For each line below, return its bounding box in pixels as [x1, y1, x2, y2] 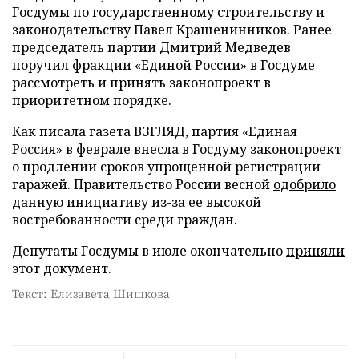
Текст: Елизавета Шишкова [12, 284, 170, 301]
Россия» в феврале [12, 139, 134, 158]
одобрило [273, 175, 336, 193]
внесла [134, 139, 179, 158]
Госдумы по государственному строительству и [12, 2, 325, 21]
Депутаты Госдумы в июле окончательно [12, 241, 286, 260]
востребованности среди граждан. [12, 210, 237, 228]
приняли [286, 241, 345, 260]
